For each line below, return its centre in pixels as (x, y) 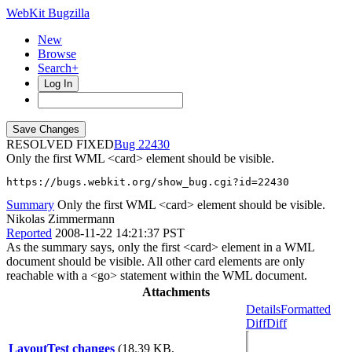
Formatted (306, 309)
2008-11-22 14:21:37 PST (120, 233)
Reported (29, 233)
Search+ (58, 68)
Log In (58, 84)
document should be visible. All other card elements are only (156, 261)
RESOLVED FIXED (60, 144)
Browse (57, 54)
